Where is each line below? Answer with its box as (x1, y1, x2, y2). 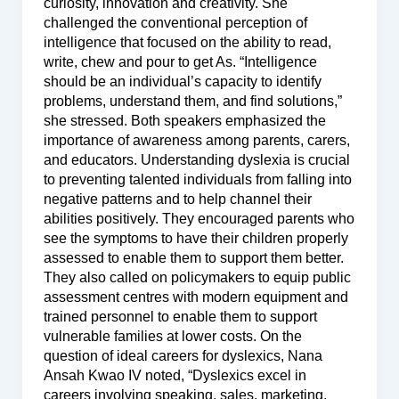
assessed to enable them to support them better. (43, 249, 344, 265)
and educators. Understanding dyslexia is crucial (43, 151, 350, 167)
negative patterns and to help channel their (43, 191, 312, 207)
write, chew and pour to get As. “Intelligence (43, 53, 317, 69)
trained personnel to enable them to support (43, 308, 317, 324)
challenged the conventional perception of (43, 14, 307, 30)
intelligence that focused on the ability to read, (43, 34, 331, 50)
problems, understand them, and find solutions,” (43, 93, 342, 109)
